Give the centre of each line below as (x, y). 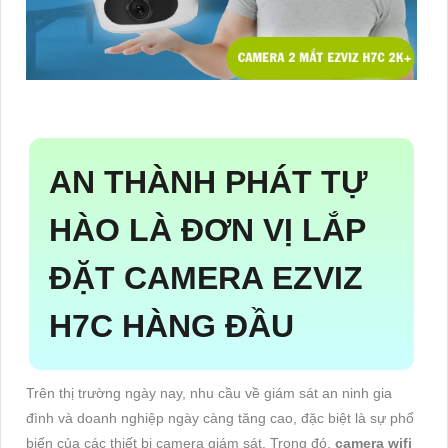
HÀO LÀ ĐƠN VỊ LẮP (207, 230)
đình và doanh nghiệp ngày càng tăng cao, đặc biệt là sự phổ (220, 418)
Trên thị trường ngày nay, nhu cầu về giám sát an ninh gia (209, 393)
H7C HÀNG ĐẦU (171, 326)
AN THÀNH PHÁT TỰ (208, 182)
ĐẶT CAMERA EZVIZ (206, 278)
